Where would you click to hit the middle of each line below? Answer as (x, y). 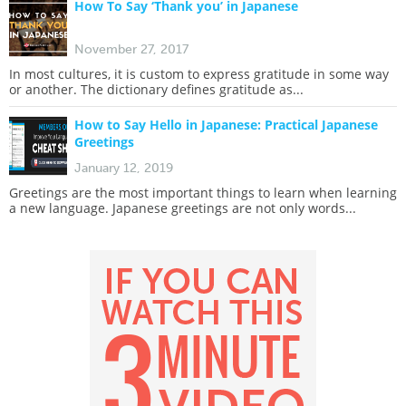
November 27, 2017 (131, 49)
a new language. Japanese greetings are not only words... (183, 208)
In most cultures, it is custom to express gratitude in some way (199, 74)
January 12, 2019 (124, 168)
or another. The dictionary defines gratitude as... (156, 89)
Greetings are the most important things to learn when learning (203, 193)
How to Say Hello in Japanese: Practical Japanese (226, 125)
